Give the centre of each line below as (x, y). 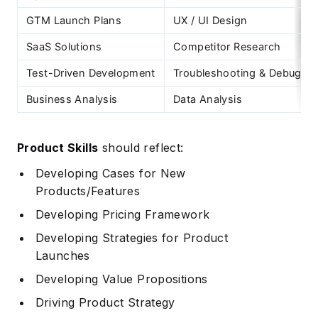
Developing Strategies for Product (132, 237)
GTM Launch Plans (74, 21)
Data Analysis (208, 100)
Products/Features (88, 191)
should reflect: (141, 147)
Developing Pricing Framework (122, 214)
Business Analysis (72, 100)
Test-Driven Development (91, 73)
